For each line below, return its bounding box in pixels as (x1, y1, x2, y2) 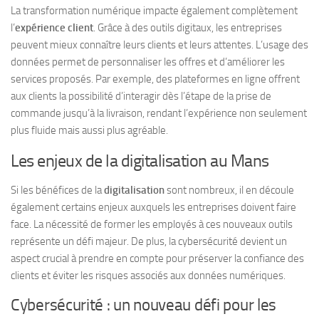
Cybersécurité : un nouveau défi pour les (11, 296, 277, 315)
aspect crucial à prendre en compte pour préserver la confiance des (11, 252, 304, 266)
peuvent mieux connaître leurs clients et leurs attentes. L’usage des (11, 38, 308, 52)
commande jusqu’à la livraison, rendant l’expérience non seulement (11, 107, 307, 120)
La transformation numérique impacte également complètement (11, 4, 298, 18)
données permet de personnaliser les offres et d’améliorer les (11, 56, 285, 69)
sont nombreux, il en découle (164, 184, 294, 197)
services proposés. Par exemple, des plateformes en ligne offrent (11, 73, 300, 86)
